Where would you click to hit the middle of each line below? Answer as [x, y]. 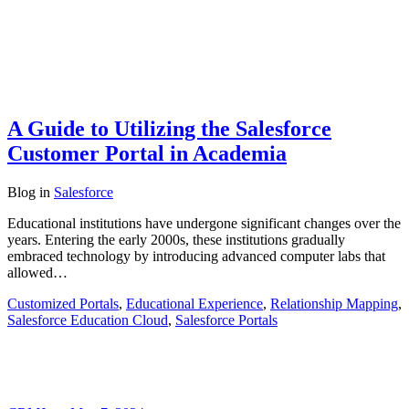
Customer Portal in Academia [147, 154]
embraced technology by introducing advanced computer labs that [196, 257]
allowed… [37, 273]
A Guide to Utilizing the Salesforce [169, 129]
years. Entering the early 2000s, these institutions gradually [176, 240]
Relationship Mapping [334, 304]
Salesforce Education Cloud [88, 320]
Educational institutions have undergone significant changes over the [204, 224]
